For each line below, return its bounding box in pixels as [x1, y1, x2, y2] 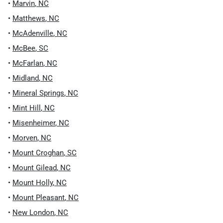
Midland [12, 74, 39, 83]
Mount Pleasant [12, 193, 65, 202]
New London [12, 208, 54, 217]
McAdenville [12, 29, 53, 38]
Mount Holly [12, 178, 53, 187]
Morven [12, 133, 37, 142]
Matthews [12, 14, 45, 23]
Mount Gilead [12, 163, 57, 172]
